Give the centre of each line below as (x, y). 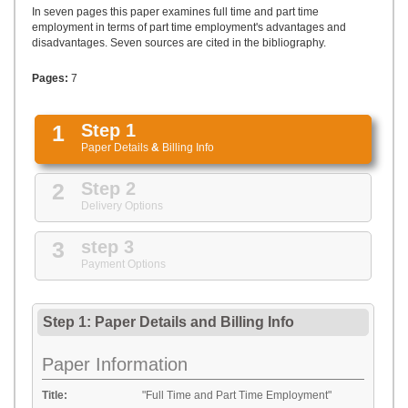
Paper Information (115, 364)
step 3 (107, 247)
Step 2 (108, 189)
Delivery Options (122, 206)
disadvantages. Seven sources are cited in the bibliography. (179, 43)
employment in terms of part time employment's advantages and (189, 27)
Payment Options (123, 264)
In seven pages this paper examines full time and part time (175, 12)
